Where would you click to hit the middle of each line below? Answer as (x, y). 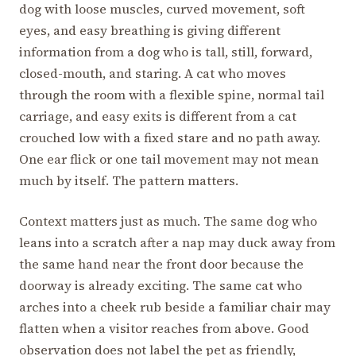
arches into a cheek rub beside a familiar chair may (175, 306)
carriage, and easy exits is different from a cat (158, 116)
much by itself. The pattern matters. (129, 180)
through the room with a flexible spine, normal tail (172, 94)
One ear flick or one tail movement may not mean (169, 159)
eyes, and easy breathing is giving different (150, 30)
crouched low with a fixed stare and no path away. (170, 137)
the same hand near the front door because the (161, 263)
